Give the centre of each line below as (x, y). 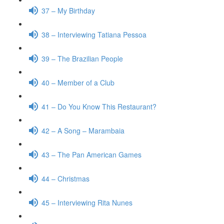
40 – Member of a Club (78, 82)
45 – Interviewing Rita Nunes (87, 202)
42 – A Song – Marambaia (83, 130)
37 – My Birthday (68, 10)
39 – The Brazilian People (82, 58)
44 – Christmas (65, 178)
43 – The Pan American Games (91, 154)
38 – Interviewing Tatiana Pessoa (94, 34)
